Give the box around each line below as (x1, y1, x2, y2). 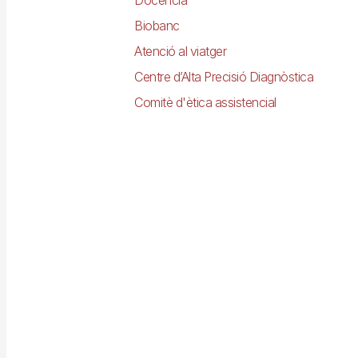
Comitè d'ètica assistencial (134, 93, 276, 110)
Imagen (31, 310, 74, 327)
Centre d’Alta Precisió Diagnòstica (134, 68, 314, 85)
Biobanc (134, 17, 180, 34)
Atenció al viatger (134, 42, 227, 59)
